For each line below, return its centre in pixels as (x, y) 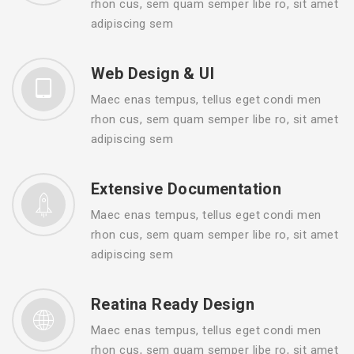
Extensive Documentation (186, 189)
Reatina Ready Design (173, 305)
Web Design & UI (153, 74)
